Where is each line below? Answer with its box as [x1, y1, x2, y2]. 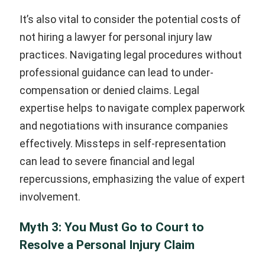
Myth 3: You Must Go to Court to [20, 220, 204, 235]
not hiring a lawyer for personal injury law [20, 31, 212, 44]
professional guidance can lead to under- [20, 66, 214, 79]
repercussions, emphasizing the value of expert [20, 173, 245, 186]
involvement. [20, 190, 80, 203]
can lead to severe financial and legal [20, 155, 195, 168]
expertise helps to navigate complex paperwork [20, 102, 245, 115]
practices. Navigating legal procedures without [20, 49, 242, 62]
